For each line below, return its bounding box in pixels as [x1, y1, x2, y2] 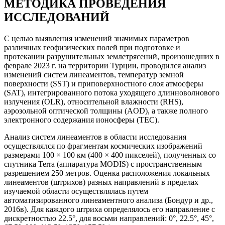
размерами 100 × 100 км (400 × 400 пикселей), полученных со [4, 150, 216, 159]
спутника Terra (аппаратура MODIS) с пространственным [4, 159, 202, 168]
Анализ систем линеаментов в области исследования [4, 132, 186, 141]
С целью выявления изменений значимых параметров [4, 34, 189, 43]
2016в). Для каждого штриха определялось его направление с [4, 204, 215, 213]
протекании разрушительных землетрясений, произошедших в [4, 52, 219, 61]
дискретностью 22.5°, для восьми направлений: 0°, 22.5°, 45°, [4, 213, 214, 222]
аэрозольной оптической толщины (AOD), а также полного [4, 106, 208, 115]
